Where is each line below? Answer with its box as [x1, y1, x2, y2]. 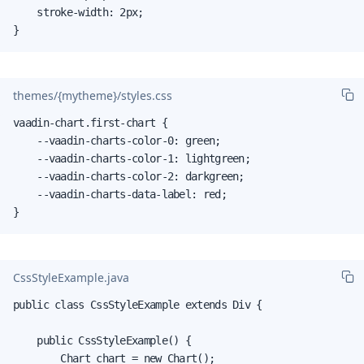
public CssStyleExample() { [13, 333, 191, 347]
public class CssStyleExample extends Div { [13, 297, 262, 311]
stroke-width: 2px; [13, 5, 144, 19]
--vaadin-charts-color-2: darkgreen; [13, 169, 245, 183]
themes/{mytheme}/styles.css [13, 88, 172, 104]
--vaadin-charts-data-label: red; [13, 187, 227, 201]
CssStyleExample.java [13, 270, 129, 286]
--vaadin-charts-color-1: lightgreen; [13, 151, 250, 165]
